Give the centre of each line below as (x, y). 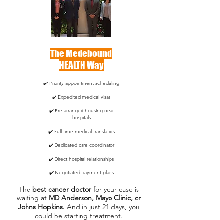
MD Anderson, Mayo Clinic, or (95, 198)
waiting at (32, 198)
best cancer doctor (62, 189)
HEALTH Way (81, 65)
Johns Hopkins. (42, 207)
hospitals (81, 118)
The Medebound (81, 53)
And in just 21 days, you (103, 207)
